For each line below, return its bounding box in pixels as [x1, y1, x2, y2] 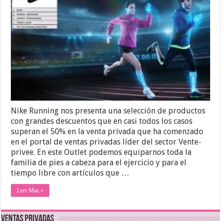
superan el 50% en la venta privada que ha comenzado [11, 127, 204, 137]
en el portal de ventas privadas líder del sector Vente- [11, 137, 202, 147]
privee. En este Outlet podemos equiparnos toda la [11, 147, 192, 157]
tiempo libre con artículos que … [11, 168, 130, 178]
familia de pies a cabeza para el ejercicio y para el [11, 158, 187, 168]
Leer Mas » [17, 187, 44, 194]
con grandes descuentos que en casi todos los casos [11, 116, 193, 126]
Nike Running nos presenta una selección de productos [11, 106, 206, 116]
